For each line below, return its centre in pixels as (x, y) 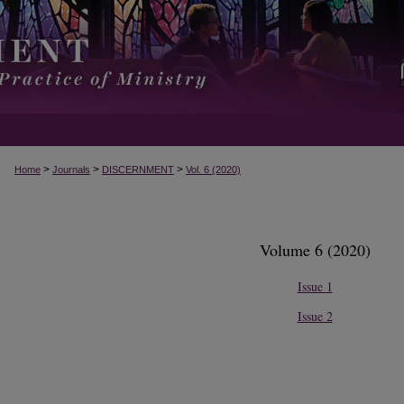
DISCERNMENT (138, 170)
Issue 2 (315, 316)
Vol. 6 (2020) (213, 170)
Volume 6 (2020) (315, 249)
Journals (71, 170)
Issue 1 (315, 286)
